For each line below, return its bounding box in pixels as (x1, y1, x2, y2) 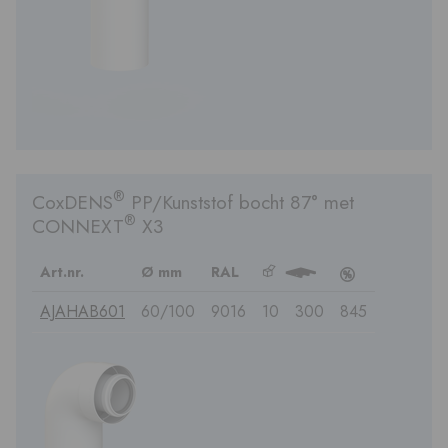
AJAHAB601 (40, 299, 125, 323)
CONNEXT (32, 211, 124, 240)
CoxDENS (32, 187, 113, 216)
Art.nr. (40, 261, 84, 282)
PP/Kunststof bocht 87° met (125, 187, 354, 216)
